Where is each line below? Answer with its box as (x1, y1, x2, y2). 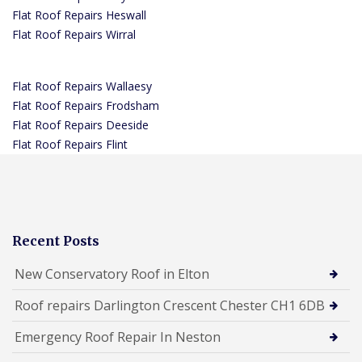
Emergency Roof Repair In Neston (15, 327, 221, 346)
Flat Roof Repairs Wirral (12, 26, 136, 42)
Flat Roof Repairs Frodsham (12, 97, 159, 113)
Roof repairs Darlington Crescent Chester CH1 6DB (15, 296, 325, 314)
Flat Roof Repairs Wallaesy (12, 78, 152, 94)
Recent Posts (12, 232, 99, 249)
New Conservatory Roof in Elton (15, 264, 209, 283)
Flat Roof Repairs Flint (12, 136, 128, 152)
